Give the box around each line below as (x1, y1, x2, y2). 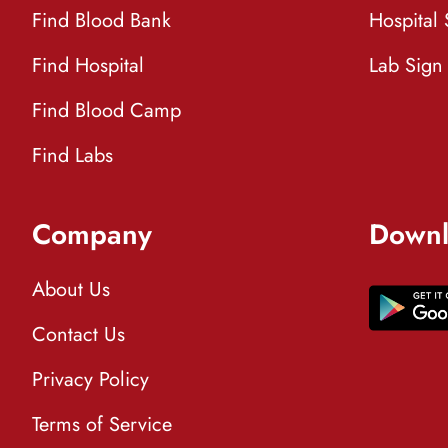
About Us (32, 275, 110, 304)
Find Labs (32, 141, 113, 170)
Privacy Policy (32, 365, 149, 394)
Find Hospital (32, 51, 144, 80)
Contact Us (32, 320, 125, 349)
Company (32, 214, 152, 255)
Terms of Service (32, 410, 172, 439)
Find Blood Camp (32, 96, 181, 125)
